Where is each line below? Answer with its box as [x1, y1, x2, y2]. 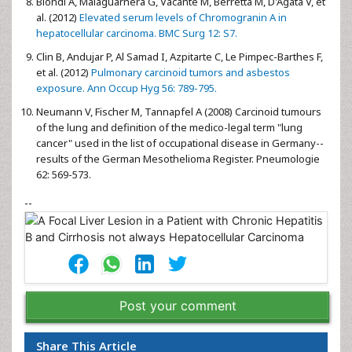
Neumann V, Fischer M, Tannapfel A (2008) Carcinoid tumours [36, 104, 321, 119]
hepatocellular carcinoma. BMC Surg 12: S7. [36, 25, 237, 40]
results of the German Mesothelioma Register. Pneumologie [36, 151, 320, 166]
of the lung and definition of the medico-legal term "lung [36, 119, 302, 134]
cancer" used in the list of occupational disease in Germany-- [36, 135, 324, 150]
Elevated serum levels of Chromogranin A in [77, 9, 287, 24]
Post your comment [119, 297, 236, 313]
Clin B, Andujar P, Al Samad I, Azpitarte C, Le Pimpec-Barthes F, [36, 49, 323, 64]
